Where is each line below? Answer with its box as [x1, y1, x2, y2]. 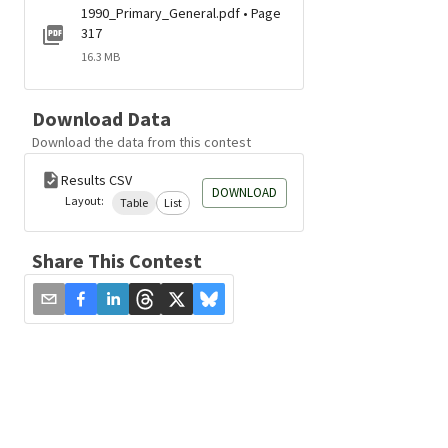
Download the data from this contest [32, 133, 251, 151]
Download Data [32, 106, 171, 131]
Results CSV [61, 171, 132, 189]
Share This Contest [32, 248, 202, 273]
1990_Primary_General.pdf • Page [81, 4, 281, 22]
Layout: [65, 193, 104, 208]
